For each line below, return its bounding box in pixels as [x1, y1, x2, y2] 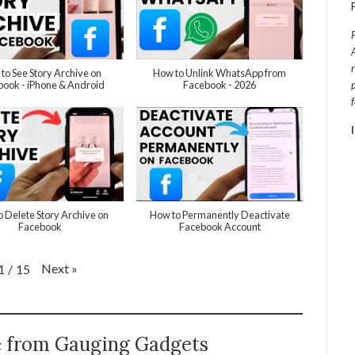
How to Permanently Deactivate [149, 208, 290, 221]
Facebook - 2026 [183, 78, 257, 92]
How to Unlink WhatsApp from [153, 67, 287, 80]
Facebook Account [178, 219, 261, 233]
